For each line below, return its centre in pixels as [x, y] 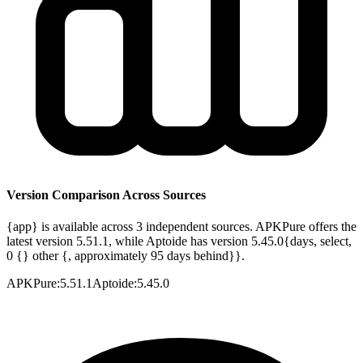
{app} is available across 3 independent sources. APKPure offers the [181, 227]
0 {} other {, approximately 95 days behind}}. [126, 256]
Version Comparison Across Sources [106, 195]
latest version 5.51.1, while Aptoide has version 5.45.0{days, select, [179, 241]
